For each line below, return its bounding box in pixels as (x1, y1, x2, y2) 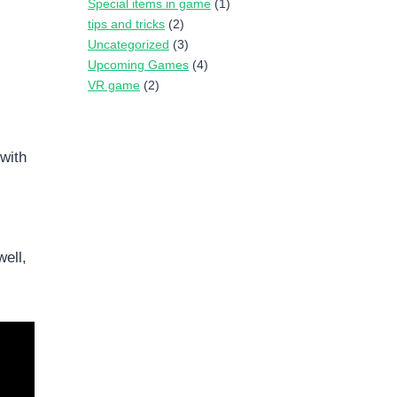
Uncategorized (87, 37, 169, 52)
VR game (87, 78, 140, 93)
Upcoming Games (87, 58, 189, 73)
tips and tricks (87, 17, 165, 32)
